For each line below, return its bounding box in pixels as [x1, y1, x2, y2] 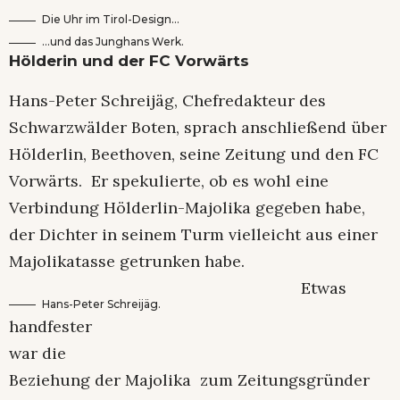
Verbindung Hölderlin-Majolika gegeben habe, [9, 196, 365, 218]
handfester [9, 315, 92, 337]
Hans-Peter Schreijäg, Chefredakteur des [9, 89, 326, 111]
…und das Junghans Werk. [42, 35, 184, 49]
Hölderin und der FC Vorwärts [9, 52, 249, 71]
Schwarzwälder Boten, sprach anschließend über [9, 116, 387, 137]
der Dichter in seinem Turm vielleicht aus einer [9, 223, 378, 245]
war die [9, 342, 66, 363]
